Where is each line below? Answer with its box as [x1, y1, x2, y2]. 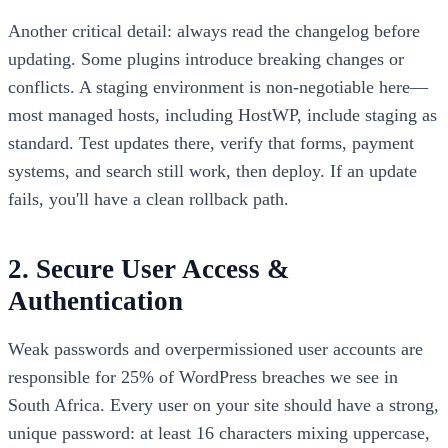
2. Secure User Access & [8, 254, 289, 285]
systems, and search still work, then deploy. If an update [8, 161, 417, 182]
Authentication [8, 286, 183, 317]
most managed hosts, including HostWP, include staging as [8, 105, 437, 126]
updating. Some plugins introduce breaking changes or [8, 49, 404, 70]
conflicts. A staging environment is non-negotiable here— [8, 77, 428, 98]
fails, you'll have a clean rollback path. [8, 189, 289, 210]
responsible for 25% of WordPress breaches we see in [8, 367, 398, 388]
